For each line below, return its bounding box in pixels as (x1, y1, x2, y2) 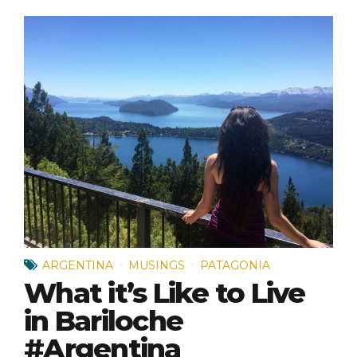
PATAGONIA (200, 257, 270, 273)
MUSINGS (128, 257, 185, 273)
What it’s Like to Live (24, 276, 305, 311)
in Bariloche (24, 304, 182, 339)
